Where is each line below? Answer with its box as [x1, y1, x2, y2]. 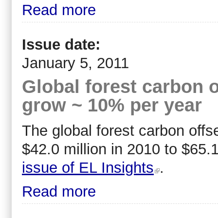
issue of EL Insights [22, 159, 154, 176]
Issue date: [22, 36, 105, 53]
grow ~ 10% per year [22, 94, 202, 115]
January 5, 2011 [22, 54, 129, 72]
